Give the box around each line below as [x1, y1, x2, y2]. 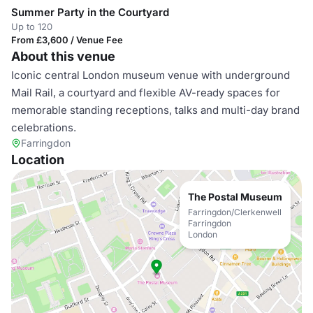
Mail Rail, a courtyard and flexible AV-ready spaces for [11, 86, 280, 99]
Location [11, 152, 64, 167]
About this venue [11, 49, 115, 64]
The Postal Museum [188, 191, 282, 203]
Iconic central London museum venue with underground [11, 68, 290, 82]
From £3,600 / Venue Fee [11, 34, 123, 45]
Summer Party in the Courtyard [11, 6, 169, 19]
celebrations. [11, 121, 76, 134]
